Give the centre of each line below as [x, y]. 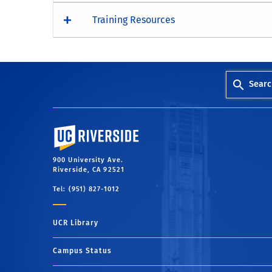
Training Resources [134, 19]
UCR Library [76, 223]
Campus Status [82, 251]
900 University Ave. [88, 160]
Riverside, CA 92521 [89, 170]
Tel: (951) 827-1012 [86, 189]
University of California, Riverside [115, 129]
